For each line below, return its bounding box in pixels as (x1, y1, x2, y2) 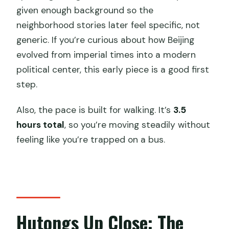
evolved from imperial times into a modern (16, 49, 196, 60)
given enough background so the (16, 4, 154, 16)
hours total (16, 119, 65, 130)
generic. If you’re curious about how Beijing (16, 34, 195, 45)
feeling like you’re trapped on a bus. (16, 133, 166, 145)
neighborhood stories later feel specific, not (16, 19, 200, 31)
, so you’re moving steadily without (64, 119, 211, 130)
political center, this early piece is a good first (16, 63, 210, 75)
